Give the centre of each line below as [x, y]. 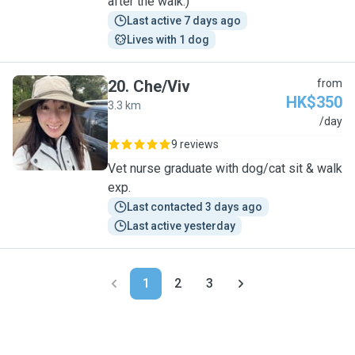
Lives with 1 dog [168, 40]
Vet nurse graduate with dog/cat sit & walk [225, 168]
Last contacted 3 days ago [195, 207]
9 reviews [195, 144]
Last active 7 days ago [184, 21]
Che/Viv [162, 86]
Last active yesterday [181, 226]
